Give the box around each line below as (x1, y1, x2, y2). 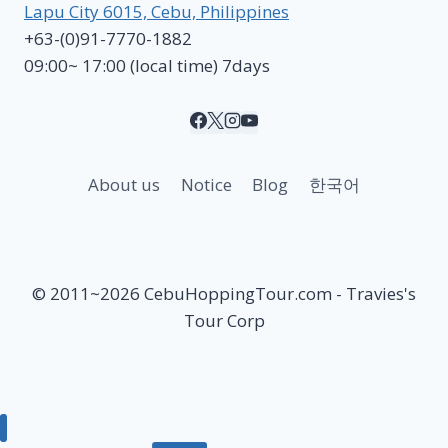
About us (88, 172, 161, 196)
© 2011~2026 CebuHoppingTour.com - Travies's (32, 281, 416, 305)
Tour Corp (183, 308, 265, 332)
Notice (180, 172, 232, 196)
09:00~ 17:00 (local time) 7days (24, 53, 270, 77)
